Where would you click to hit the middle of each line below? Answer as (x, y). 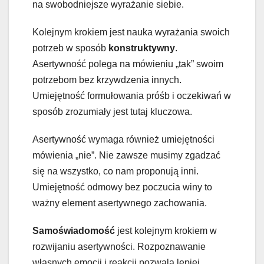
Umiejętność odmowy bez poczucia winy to (122, 187)
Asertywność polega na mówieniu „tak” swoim (128, 64)
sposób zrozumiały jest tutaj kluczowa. (112, 112)
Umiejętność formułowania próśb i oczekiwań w (132, 96)
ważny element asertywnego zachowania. (120, 203)
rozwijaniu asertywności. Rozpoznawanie (119, 247)
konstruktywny (142, 48)
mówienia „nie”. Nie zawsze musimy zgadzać (126, 156)
